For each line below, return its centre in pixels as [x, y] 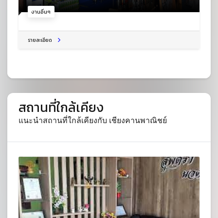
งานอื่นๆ [41, 11]
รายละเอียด [40, 40]
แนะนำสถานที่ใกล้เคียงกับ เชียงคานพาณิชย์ [92, 121]
